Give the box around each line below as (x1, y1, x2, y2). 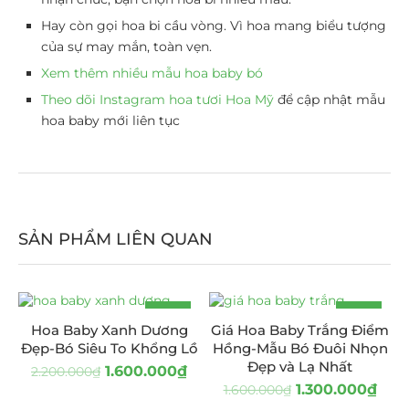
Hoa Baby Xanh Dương (30, 321, 188, 339)
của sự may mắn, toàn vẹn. (41, 38, 212, 55)
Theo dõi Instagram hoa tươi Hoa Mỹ (41, 91, 274, 108)
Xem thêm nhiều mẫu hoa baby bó (41, 65, 263, 81)
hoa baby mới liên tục (41, 112, 180, 129)
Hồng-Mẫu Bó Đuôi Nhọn (212, 340, 388, 357)
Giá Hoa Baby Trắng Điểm (211, 321, 389, 339)
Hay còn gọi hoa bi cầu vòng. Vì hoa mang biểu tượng (41, 17, 386, 34)
